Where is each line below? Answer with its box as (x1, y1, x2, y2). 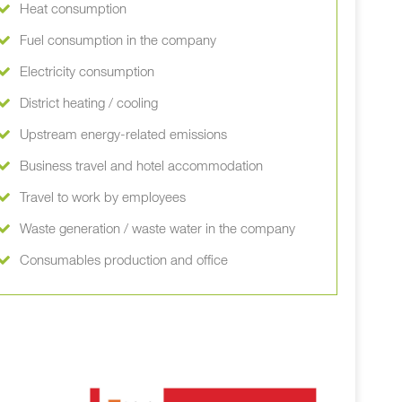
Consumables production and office (20, 254, 228, 267)
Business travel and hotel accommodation (20, 160, 263, 173)
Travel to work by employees (20, 191, 186, 205)
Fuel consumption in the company (20, 34, 216, 48)
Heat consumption (20, 3, 127, 16)
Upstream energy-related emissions (20, 128, 227, 142)
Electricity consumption (20, 66, 154, 79)
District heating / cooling (20, 97, 158, 110)
